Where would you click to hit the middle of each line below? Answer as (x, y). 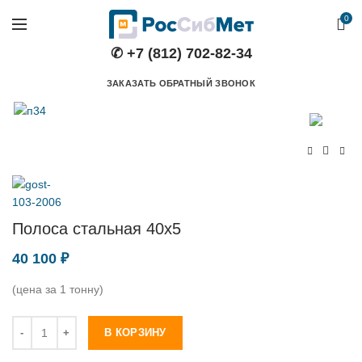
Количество (42, 325)
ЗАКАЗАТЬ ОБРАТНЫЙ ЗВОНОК (181, 83)
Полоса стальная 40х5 (97, 229)
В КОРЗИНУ (135, 333)
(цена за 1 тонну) (58, 290)
